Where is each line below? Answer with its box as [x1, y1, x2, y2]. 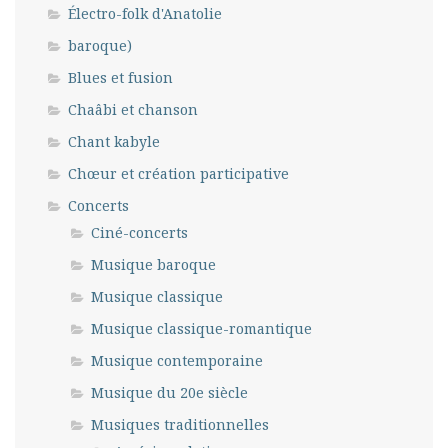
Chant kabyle [68, 131, 160, 151]
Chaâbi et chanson [68, 99, 198, 119]
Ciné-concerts [91, 222, 188, 242]
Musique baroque [91, 254, 216, 274]
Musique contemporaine [91, 350, 263, 370]
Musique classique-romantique [91, 318, 312, 338]
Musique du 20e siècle [91, 382, 248, 402]
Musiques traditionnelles [91, 414, 269, 434]
